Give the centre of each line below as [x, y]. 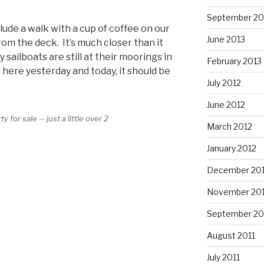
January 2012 [231, 148]
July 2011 [223, 257]
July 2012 [224, 82]
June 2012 [226, 104]
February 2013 [234, 61]
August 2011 [231, 235]
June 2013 [226, 39]
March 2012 [229, 126]
